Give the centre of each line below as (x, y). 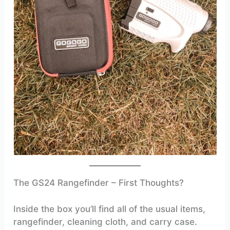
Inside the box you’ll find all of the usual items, (110, 209)
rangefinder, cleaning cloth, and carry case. (106, 222)
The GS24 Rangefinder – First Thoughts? (99, 183)
